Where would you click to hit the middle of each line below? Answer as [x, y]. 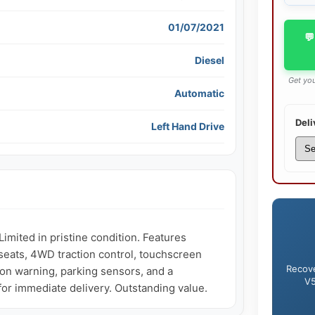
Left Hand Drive [187, 126]
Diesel [209, 60]
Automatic [199, 93]
